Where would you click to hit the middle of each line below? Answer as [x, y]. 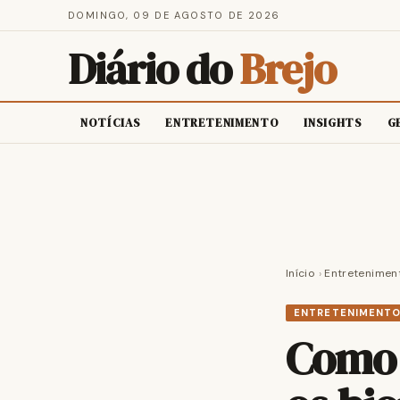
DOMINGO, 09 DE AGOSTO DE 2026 [175, 15]
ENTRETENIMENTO [222, 123]
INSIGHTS [333, 123]
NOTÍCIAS [111, 123]
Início [301, 273]
